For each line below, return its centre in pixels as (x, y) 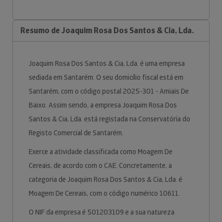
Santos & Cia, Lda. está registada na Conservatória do (110, 119)
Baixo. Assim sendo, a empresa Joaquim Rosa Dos (103, 105)
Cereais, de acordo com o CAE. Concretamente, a (100, 166)
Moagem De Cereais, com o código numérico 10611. (105, 193)
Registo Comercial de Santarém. (77, 133)
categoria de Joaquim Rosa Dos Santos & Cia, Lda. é (106, 179)
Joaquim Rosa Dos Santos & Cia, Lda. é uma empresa (107, 63)
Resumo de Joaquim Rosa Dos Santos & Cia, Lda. (107, 30)
